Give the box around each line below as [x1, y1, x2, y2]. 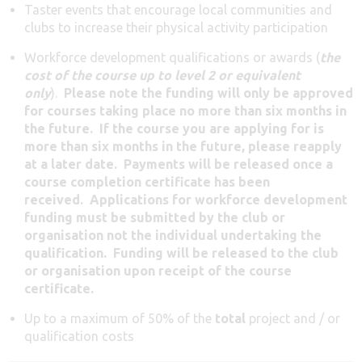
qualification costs [24, 328, 134, 343]
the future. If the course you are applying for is [24, 120, 324, 136]
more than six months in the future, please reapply [24, 138, 342, 154]
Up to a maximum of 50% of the [24, 310, 215, 326]
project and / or [246, 310, 340, 326]
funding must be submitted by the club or [24, 209, 285, 225]
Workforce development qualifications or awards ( [24, 49, 320, 65]
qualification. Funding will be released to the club [24, 245, 339, 260]
